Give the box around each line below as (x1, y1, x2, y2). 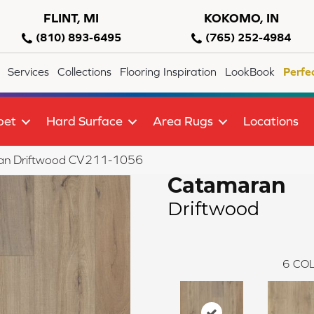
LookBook (225, 65, 275, 78)
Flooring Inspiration (120, 65, 217, 78)
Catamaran (168, 172, 286, 198)
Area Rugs (153, 114, 213, 129)
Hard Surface (46, 114, 123, 129)
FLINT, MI (43, 11, 99, 25)
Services (8, 65, 50, 78)
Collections (57, 65, 112, 78)
